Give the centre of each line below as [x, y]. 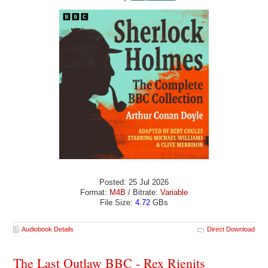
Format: [95, 193]
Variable [174, 193]
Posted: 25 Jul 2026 [134, 182]
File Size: [118, 203]
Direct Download [231, 229]
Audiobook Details [48, 229]
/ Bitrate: [143, 193]
